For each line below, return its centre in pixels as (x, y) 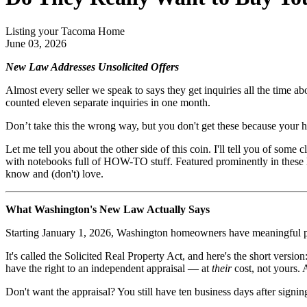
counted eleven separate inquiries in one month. (108, 102)
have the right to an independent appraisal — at (109, 268)
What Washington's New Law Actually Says (108, 209)
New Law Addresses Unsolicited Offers (92, 66)
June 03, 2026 (36, 43)
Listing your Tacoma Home (65, 31)
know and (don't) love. (54, 173)
